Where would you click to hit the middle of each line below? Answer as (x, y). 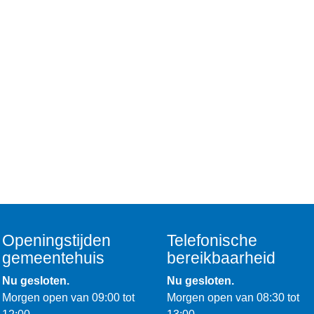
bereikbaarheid (221, 258)
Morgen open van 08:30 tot (233, 298)
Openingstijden (57, 241)
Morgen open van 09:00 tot (69, 298)
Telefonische (212, 241)
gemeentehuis (54, 258)
